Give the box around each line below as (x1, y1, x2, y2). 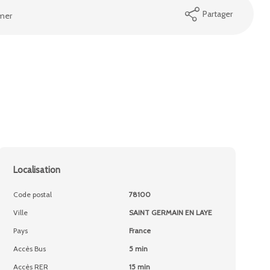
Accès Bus (13, 244, 46, 253)
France (128, 226, 151, 235)
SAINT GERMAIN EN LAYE (128, 208, 212, 217)
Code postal (13, 190, 52, 199)
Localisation (13, 165, 61, 175)
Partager (202, 8, 233, 19)
